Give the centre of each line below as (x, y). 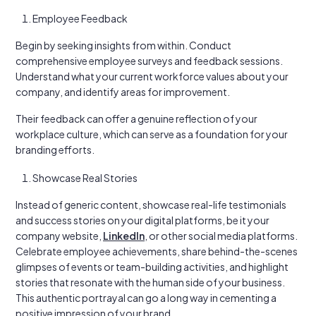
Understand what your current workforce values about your (152, 76)
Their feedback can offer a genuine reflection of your (136, 119)
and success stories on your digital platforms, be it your (142, 220)
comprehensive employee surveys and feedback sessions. (149, 61)
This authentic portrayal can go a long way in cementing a (146, 298)
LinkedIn (124, 236)
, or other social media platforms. (221, 236)
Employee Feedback (80, 18)
